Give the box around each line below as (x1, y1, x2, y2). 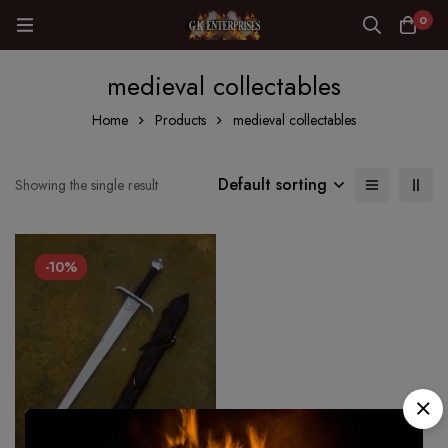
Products (155, 110, 206, 130)
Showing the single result (15, 175, 158, 195)
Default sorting (218, 173, 327, 196)
